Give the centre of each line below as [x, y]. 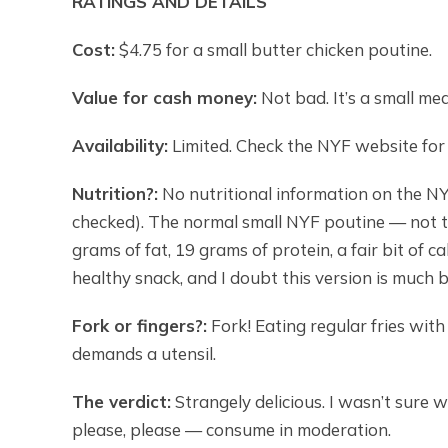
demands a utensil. [144, 353]
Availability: [120, 145]
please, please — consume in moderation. [231, 429]
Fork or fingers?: [139, 325]
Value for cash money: [164, 97]
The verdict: [121, 401]
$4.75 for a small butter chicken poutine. [273, 49]
